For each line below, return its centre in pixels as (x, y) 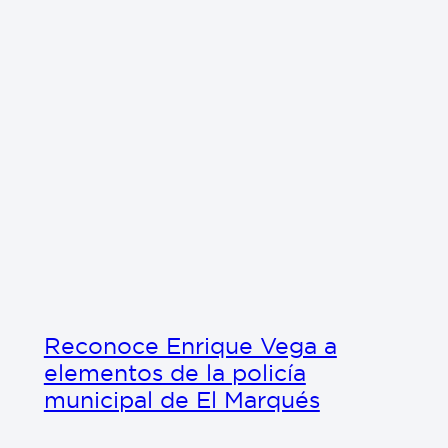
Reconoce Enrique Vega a (190, 345)
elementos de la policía (174, 372)
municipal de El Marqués (181, 399)
